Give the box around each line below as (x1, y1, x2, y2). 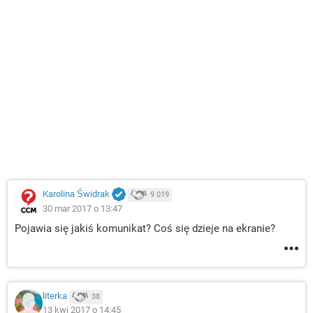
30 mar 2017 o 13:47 (43, 203, 122, 214)
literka (43, 291, 67, 302)
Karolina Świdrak (43, 189, 110, 200)
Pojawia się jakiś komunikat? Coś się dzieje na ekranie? (15, 222, 275, 235)
